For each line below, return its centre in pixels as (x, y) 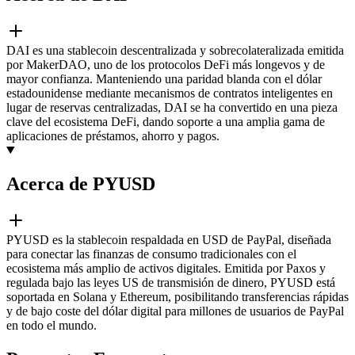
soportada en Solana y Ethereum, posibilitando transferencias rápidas (177, 296)
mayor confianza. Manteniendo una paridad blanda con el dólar (164, 78)
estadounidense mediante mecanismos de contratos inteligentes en (170, 93)
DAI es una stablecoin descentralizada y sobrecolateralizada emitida (175, 50)
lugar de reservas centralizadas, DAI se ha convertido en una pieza (172, 107)
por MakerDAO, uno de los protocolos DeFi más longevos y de (166, 64)
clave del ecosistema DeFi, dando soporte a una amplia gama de (166, 121)
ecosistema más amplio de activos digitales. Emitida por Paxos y (166, 268)
